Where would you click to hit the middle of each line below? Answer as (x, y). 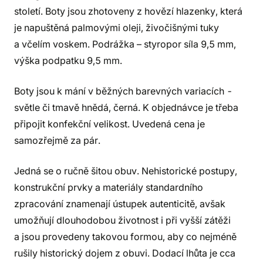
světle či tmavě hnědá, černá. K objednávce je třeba (126, 107)
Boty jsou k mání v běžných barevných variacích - (123, 91)
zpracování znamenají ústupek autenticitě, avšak (120, 204)
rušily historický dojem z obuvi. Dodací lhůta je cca (125, 253)
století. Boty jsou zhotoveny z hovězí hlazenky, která (128, 11)
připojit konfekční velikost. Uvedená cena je (109, 124)
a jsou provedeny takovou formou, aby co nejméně (125, 237)
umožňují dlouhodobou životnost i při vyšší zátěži (122, 220)
